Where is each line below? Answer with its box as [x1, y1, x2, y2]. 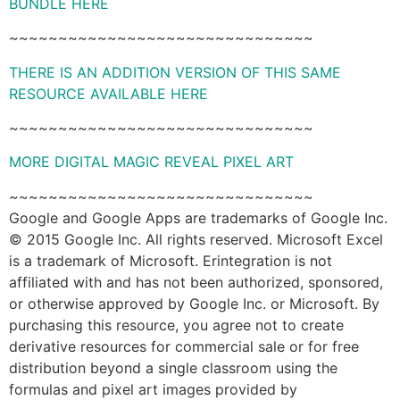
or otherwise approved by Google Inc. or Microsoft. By [9, 294, 379, 312]
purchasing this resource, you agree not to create [9, 315, 344, 334]
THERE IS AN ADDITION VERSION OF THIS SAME [9, 62, 341, 81]
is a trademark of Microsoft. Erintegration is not [9, 251, 332, 270]
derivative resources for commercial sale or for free [9, 337, 359, 355]
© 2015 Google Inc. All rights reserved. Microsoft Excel [9, 229, 383, 248]
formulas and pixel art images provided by [9, 379, 297, 398]
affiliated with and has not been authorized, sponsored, [9, 272, 383, 291]
